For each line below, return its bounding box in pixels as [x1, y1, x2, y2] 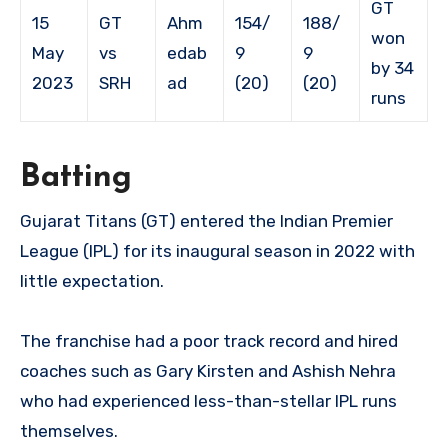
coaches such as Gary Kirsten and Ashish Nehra [20, 360, 396, 381]
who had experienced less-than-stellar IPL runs [20, 390, 397, 411]
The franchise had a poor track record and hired [20, 330, 398, 351]
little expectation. [20, 270, 164, 291]
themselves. [20, 420, 118, 441]
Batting [20, 162, 132, 195]
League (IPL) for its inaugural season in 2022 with [20, 240, 415, 261]
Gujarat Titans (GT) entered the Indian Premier [20, 210, 393, 231]
